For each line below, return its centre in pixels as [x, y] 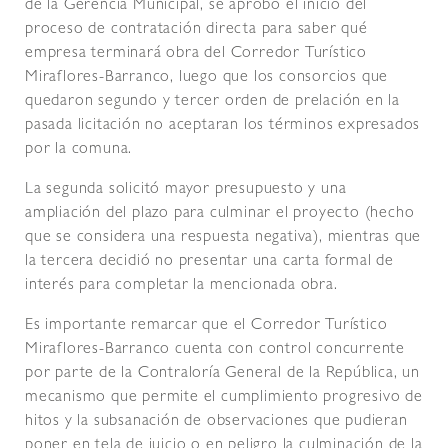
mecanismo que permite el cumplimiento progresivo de [224, 397]
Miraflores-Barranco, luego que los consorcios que [207, 77]
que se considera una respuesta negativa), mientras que [223, 237]
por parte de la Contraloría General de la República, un [222, 373]
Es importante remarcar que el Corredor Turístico [206, 325]
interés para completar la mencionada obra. [181, 285]
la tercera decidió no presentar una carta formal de [209, 261]
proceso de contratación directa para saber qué [196, 29]
